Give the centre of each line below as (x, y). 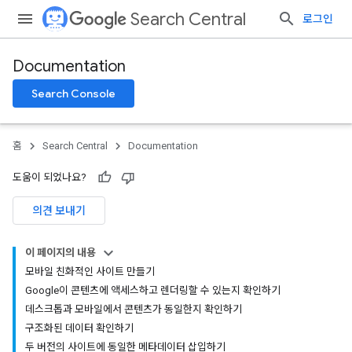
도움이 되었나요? (49, 177)
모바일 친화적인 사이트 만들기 (90, 271)
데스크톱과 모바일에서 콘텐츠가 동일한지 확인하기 (134, 309)
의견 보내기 (59, 211)
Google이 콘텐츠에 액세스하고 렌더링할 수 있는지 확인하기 (153, 290)
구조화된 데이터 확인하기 (79, 328)
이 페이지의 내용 (60, 253)
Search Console (73, 93)
